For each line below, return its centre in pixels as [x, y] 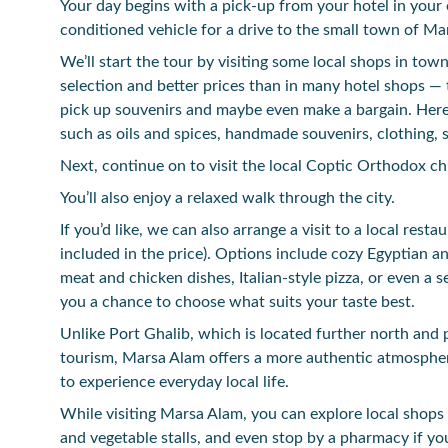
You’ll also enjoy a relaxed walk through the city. [227, 198]
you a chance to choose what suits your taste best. [237, 302]
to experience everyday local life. [174, 382]
